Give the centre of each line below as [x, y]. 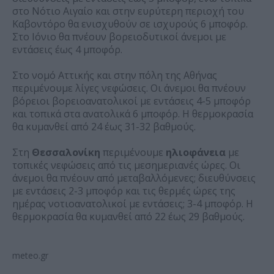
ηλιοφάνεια [197, 153]
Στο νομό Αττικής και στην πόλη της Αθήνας [115, 76]
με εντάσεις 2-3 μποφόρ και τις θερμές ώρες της [124, 191]
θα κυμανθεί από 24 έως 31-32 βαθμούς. [104, 127]
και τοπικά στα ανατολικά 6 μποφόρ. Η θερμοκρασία [133, 114]
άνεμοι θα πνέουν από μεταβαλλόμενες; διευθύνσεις [134, 178]
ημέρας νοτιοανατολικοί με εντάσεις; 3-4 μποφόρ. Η [133, 204]
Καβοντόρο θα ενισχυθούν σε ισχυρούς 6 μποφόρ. [130, 24]
